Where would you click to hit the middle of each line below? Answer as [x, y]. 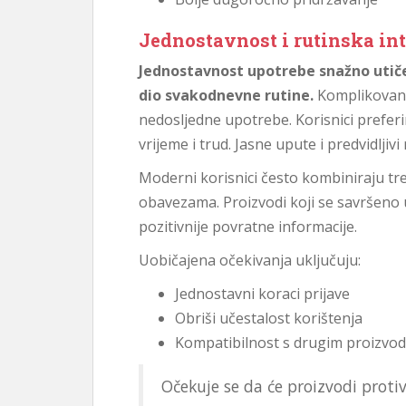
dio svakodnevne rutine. [226, 95]
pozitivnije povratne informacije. [248, 227]
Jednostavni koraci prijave [262, 294]
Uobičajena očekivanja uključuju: [250, 260]
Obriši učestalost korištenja [269, 318]
